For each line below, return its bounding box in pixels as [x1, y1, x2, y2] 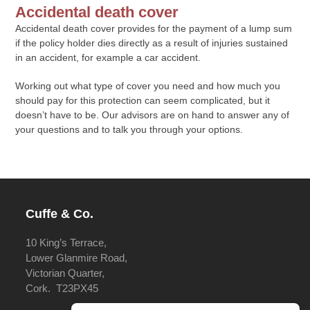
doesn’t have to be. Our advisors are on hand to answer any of [15, 109, 290, 121]
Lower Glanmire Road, [26, 252, 128, 264]
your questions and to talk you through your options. [15, 124, 244, 136]
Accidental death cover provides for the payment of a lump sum [15, 23, 293, 35]
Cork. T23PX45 [26, 282, 99, 295]
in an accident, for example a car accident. [15, 52, 201, 64]
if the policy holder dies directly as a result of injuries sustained [15, 37, 289, 49]
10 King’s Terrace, [26, 237, 107, 249]
